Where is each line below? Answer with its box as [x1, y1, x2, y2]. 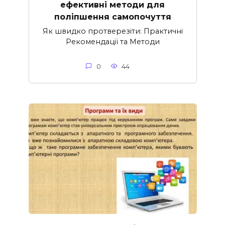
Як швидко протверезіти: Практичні [42, 26, 183, 36]
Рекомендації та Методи [65, 37, 160, 46]
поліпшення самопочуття [54, 12, 171, 22]
